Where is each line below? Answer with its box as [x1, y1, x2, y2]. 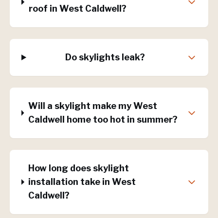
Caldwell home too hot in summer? [28, 114, 178, 125]
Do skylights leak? [65, 52, 145, 62]
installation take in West [28, 177, 136, 187]
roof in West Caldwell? [28, 3, 127, 14]
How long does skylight [28, 163, 129, 173]
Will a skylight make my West [28, 101, 157, 111]
